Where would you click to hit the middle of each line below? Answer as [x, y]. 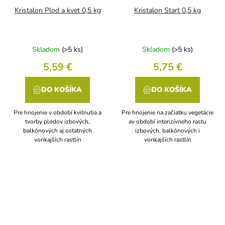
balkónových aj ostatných [58, 130]
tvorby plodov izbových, [58, 121]
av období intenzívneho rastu [167, 121]
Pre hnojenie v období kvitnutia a [58, 112]
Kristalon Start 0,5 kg [167, 10]
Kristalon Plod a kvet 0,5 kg [58, 10]
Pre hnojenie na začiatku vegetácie [167, 112]
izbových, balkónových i [167, 130]
